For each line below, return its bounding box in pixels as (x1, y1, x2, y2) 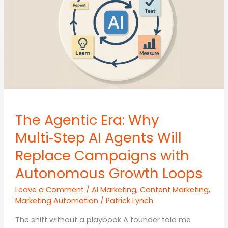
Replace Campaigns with (15, 145, 189, 165)
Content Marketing (139, 185, 209, 195)
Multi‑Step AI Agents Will (15, 127, 182, 148)
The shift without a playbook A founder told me (15, 214, 191, 225)
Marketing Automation (15, 195, 98, 206)
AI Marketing (91, 185, 136, 195)
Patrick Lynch (105, 195, 153, 206)
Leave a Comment (15, 185, 84, 195)
